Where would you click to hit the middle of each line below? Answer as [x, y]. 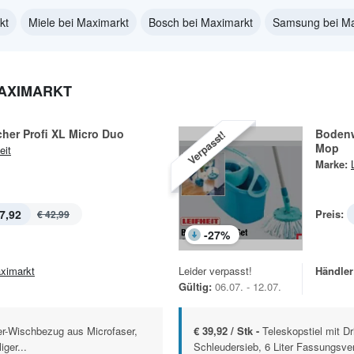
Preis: [330, 214]
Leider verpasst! [215, 271]
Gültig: [195, 286]
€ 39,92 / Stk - [228, 331]
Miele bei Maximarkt [79, 22]
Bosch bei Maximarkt [201, 22]
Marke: [331, 164]
